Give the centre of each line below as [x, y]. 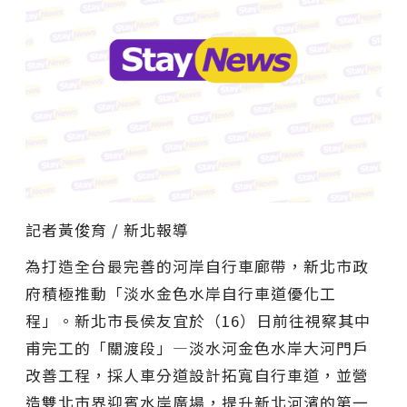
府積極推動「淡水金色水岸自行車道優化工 [181, 293]
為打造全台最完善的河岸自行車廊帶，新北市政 [197, 266]
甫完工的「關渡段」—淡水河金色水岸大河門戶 [197, 347]
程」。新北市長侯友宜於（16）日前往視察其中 [198, 320]
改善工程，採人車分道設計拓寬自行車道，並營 [197, 375]
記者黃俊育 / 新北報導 [107, 229]
